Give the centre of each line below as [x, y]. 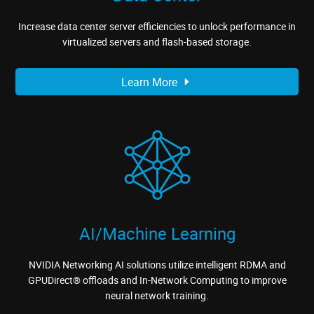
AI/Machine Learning [157, 234]
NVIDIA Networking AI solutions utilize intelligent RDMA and [157, 265]
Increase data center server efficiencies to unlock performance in [157, 27]
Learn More [151, 82]
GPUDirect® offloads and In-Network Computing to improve [157, 280]
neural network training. [157, 296]
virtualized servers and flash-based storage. [157, 42]
